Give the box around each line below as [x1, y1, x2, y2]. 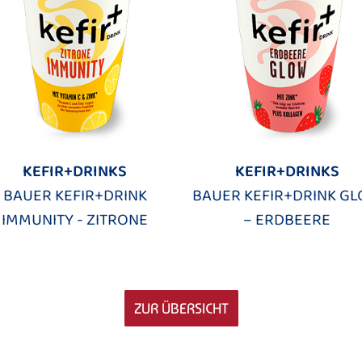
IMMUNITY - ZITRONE [2, 206, 149, 234]
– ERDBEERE [243, 206, 331, 234]
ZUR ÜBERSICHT [133, 300, 229, 317]
